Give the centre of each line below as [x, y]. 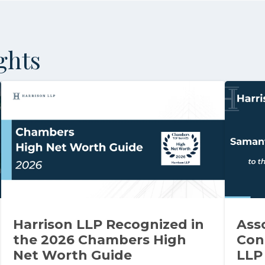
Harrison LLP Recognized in [109, 225]
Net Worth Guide [72, 256]
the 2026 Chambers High [100, 240]
